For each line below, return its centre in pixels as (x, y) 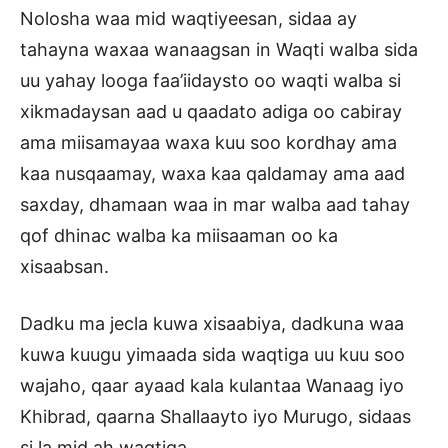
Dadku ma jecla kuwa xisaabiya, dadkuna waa (212, 324)
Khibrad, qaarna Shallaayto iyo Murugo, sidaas (215, 417)
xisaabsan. (64, 267)
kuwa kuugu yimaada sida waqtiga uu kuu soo (212, 355)
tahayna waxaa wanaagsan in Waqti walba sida (219, 50)
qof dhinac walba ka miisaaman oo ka (179, 236)
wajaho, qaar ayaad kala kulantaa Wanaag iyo (212, 386)
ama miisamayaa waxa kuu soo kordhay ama (208, 143)
